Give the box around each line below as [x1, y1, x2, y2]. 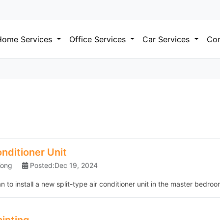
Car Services [142, 34, 192, 44]
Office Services [69, 34, 128, 44]
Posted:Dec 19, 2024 [30, 161, 98, 169]
